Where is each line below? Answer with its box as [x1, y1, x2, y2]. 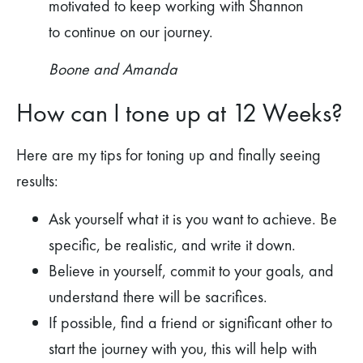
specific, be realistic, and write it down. [49, 233, 296, 255]
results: [16, 170, 58, 192]
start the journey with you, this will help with [49, 337, 317, 359]
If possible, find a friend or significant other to [49, 311, 332, 333]
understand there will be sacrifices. [49, 285, 267, 307]
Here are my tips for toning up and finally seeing [16, 144, 321, 166]
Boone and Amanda [49, 58, 177, 80]
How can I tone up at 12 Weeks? [16, 96, 343, 130]
